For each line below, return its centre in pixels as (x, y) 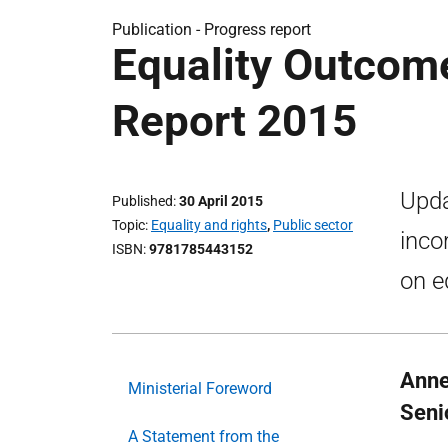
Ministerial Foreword (200, 388)
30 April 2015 (221, 201)
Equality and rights (209, 225)
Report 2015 (234, 121)
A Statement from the (203, 436)
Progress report (257, 29)
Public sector (313, 225)
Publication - (158, 29)
